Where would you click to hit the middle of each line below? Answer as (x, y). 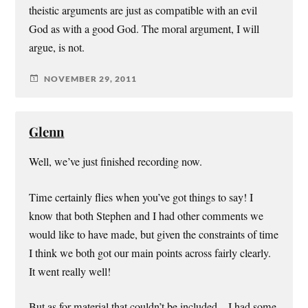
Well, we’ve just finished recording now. (116, 162)
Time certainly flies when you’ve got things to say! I (141, 197)
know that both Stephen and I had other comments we (146, 216)
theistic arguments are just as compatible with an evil (143, 11)
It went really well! (70, 271)
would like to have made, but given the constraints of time (154, 234)
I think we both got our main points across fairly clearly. (150, 253)
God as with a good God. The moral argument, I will (144, 29)
